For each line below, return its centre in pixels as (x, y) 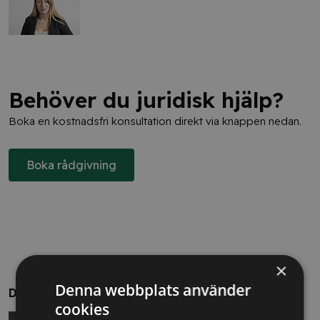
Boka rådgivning (71, 165)
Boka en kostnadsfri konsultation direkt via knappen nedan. (155, 121)
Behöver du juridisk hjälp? (146, 100)
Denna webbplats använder (153, 290)
